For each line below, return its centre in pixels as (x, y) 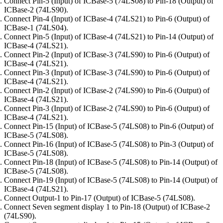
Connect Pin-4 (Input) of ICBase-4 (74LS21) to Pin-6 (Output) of (107, 19)
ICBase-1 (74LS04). (36, 28)
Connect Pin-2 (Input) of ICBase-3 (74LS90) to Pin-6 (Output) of (107, 55)
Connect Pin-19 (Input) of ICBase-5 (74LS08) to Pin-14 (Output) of (111, 180)
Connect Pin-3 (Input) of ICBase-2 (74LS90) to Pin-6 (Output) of (107, 109)
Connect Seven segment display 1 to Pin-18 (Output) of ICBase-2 (107, 207)
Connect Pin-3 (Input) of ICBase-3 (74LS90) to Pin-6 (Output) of (107, 73)
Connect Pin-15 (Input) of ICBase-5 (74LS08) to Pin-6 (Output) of (109, 126)
